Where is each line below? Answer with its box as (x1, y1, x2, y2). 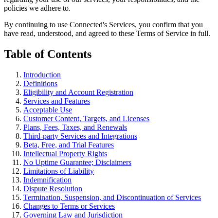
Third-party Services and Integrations (23, 131, 137, 140)
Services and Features (23, 96, 90, 105)
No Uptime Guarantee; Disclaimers (23, 158, 131, 166)
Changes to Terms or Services (23, 201, 115, 210)
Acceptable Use (23, 105, 72, 114)
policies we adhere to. (4, 3, 71, 12)
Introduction (23, 70, 61, 79)
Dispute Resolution (23, 184, 82, 193)
